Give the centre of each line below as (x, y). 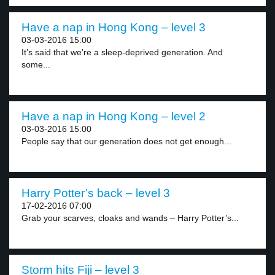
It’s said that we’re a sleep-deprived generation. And (122, 52)
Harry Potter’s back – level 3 (96, 193)
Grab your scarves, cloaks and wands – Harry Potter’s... (130, 218)
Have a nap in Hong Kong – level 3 (114, 27)
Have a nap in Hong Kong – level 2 (114, 116)
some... (36, 64)
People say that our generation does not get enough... (126, 141)
